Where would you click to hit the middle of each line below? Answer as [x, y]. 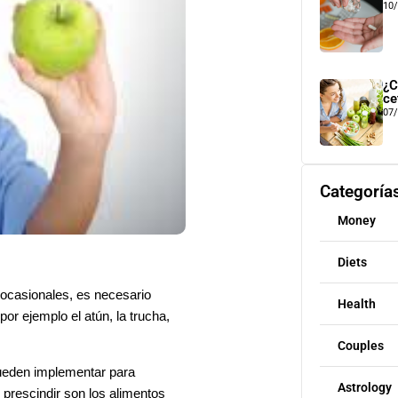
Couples [360, 346]
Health [356, 304]
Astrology [364, 387]
